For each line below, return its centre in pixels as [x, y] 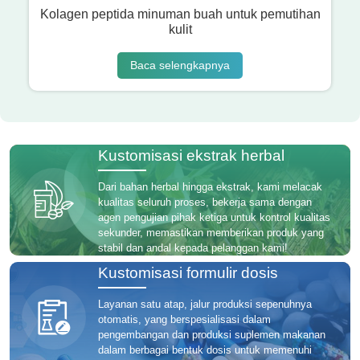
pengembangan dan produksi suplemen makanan [212, 335]
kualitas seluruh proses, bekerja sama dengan [205, 202]
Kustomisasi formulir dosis [188, 273]
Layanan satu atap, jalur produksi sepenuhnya [205, 305]
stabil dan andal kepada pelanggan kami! [193, 248]
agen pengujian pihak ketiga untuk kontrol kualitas [214, 218]
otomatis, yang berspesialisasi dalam [184, 320]
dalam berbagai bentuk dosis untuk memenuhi [205, 350]
